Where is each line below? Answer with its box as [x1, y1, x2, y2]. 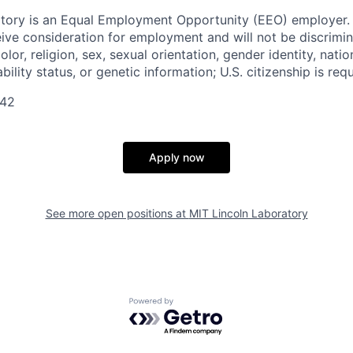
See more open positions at [45, 206, 189, 220]
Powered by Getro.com [128, 296, 267, 313]
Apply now [148, 150, 205, 164]
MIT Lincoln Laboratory [188, 206, 308, 220]
